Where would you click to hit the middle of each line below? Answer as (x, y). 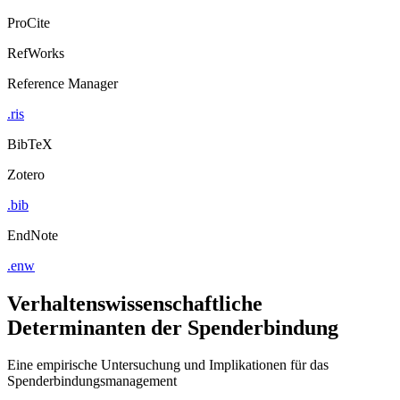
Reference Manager (62, 83)
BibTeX (30, 144)
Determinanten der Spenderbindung (173, 327)
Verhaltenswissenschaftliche (135, 303)
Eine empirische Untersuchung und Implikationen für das (168, 365)
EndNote (33, 235)
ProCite (29, 22)
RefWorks (36, 53)
